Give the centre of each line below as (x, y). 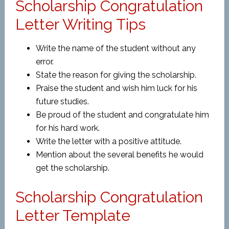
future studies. (62, 101)
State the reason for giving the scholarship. (116, 75)
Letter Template (73, 215)
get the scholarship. (72, 168)
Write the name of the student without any (116, 48)
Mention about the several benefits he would (119, 155)
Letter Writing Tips (80, 24)
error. (44, 62)
